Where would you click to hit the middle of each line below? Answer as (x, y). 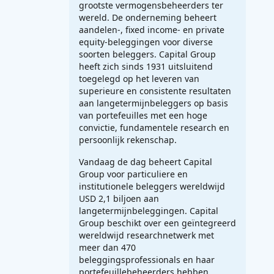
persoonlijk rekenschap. (128, 139)
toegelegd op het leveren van (139, 78)
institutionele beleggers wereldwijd (152, 186)
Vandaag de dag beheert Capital (146, 161)
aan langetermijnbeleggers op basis (154, 103)
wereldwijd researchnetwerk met (146, 235)
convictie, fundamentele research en (154, 127)
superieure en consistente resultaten (155, 91)
